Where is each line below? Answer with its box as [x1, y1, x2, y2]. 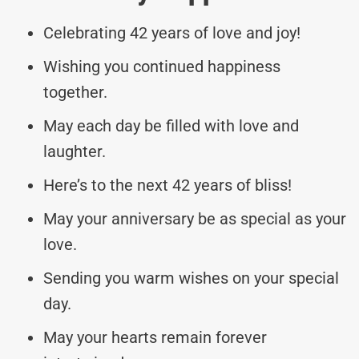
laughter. [43, 141, 106, 161]
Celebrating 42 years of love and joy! [43, 22, 301, 42]
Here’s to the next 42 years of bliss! [43, 175, 292, 195]
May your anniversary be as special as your [43, 208, 346, 228]
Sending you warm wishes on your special [43, 268, 339, 288]
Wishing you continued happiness [43, 56, 280, 76]
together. [43, 82, 107, 102]
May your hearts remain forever [43, 327, 267, 347]
